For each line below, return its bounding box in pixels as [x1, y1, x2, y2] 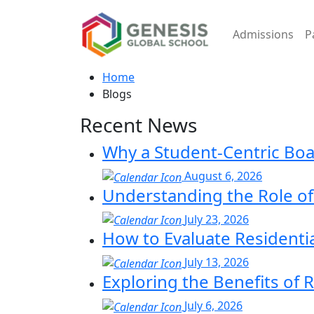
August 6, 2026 [184, 168, 262, 184]
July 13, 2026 [184, 254, 249, 271]
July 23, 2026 [184, 211, 249, 227]
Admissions [233, 27, 294, 42]
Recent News [80, 111, 197, 138]
